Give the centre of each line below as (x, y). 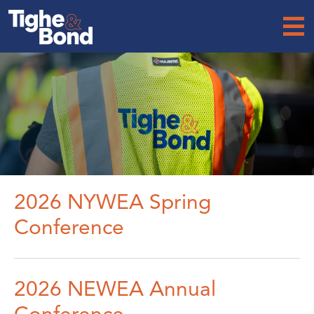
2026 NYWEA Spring (112, 202)
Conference (69, 227)
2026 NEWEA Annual (115, 289)
